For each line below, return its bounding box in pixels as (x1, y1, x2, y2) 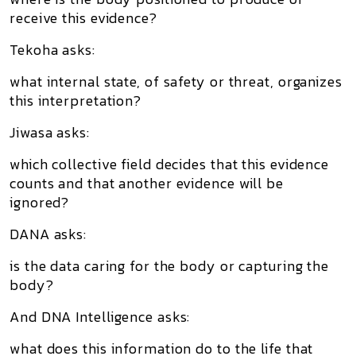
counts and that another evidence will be (10, 172, 284, 194)
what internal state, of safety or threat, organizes (10, 71, 342, 92)
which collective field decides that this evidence (10, 153, 330, 175)
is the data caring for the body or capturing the (10, 255, 330, 277)
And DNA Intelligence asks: (10, 306, 191, 327)
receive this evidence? (10, 7, 157, 29)
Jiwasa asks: (10, 122, 90, 143)
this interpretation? (10, 90, 141, 111)
